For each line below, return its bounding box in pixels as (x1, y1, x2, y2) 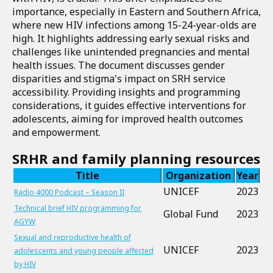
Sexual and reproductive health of (14, 232, 131, 243)
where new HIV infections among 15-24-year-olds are (12, 18, 257, 32)
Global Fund (163, 207, 218, 221)
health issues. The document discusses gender (12, 58, 225, 72)
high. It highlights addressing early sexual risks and (12, 32, 249, 45)
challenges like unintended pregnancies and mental (12, 45, 250, 58)
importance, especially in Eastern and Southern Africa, (12, 5, 261, 18)
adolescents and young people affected (14, 246, 154, 256)
